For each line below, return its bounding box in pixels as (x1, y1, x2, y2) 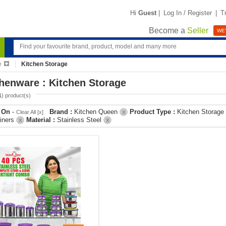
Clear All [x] (16, 109, 43, 115)
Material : (26, 116, 57, 124)
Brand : (49, 108, 74, 116)
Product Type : (130, 108, 177, 116)
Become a (149, 26, 187, 35)
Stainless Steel (57, 116, 103, 124)
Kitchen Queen (74, 108, 120, 116)
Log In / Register (163, 9, 212, 17)
